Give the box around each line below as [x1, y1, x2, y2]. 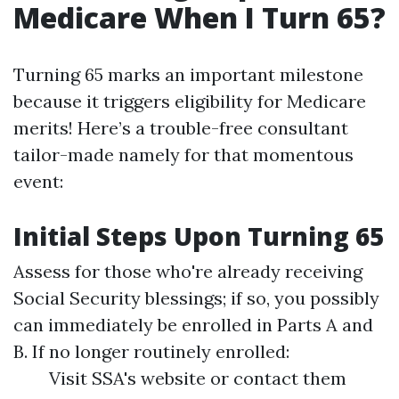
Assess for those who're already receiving [13, 260, 362, 282]
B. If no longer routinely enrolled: [13, 340, 289, 362]
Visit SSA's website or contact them [49, 367, 346, 389]
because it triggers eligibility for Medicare [13, 90, 366, 112]
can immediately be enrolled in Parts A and [13, 313, 373, 336]
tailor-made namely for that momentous [13, 143, 354, 166]
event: [13, 170, 63, 192]
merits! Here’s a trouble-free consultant [13, 117, 348, 139]
